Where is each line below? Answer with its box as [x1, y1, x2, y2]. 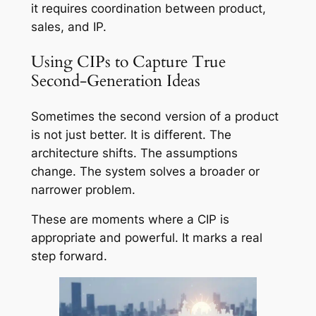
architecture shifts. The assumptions [30, 145, 238, 160]
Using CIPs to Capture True [30, 51, 226, 73]
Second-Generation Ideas [30, 70, 200, 92]
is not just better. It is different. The [30, 127, 231, 142]
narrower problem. [30, 182, 135, 197]
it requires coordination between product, [30, 1, 266, 16]
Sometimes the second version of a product [30, 109, 279, 123]
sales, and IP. [30, 20, 107, 35]
